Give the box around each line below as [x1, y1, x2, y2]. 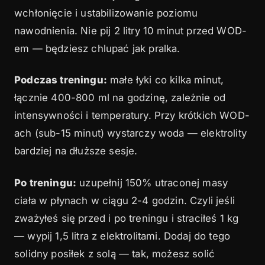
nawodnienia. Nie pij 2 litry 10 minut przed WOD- [14, 24, 247, 37]
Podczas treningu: [14, 74, 107, 86]
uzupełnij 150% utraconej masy [76, 176, 228, 189]
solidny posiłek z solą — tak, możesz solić [14, 247, 215, 260]
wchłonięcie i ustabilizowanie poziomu [14, 7, 198, 19]
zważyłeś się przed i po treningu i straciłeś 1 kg [14, 212, 239, 224]
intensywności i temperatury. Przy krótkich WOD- [14, 109, 250, 122]
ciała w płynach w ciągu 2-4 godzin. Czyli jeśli [14, 194, 235, 206]
